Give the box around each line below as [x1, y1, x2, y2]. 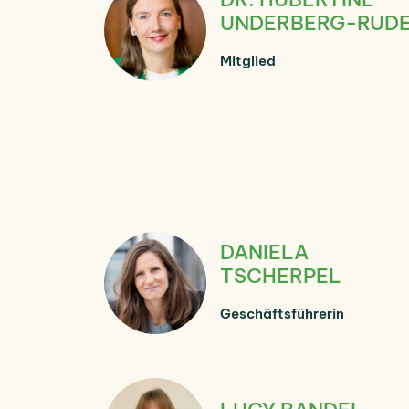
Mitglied [220, 51, 276, 69]
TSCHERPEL [220, 262, 341, 288]
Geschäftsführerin [220, 304, 344, 322]
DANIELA [220, 238, 309, 265]
